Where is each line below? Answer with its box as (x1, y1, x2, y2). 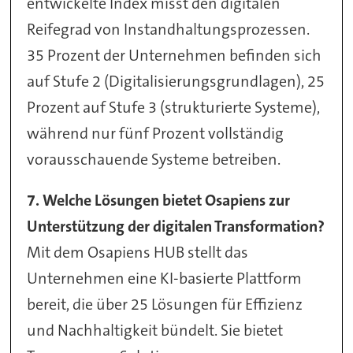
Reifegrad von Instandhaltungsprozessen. (27, 18, 310, 39)
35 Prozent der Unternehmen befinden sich (27, 44, 322, 65)
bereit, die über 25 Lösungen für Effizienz (27, 294, 303, 315)
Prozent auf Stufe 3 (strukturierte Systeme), (27, 96, 321, 117)
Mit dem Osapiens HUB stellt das (27, 242, 249, 263)
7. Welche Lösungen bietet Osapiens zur (27, 190, 291, 211)
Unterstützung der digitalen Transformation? (27, 216, 325, 237)
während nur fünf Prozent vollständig (27, 122, 284, 143)
